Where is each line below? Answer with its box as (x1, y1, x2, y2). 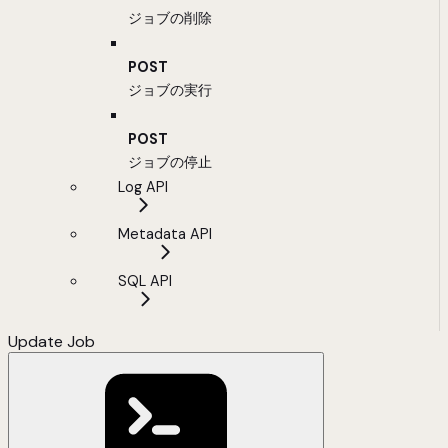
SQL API (118, 272, 172, 291)
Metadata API (118, 225, 212, 244)
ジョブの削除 (128, 9, 212, 28)
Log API (118, 178, 168, 197)
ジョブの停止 (128, 153, 212, 172)
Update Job (8, 331, 95, 353)
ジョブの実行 (128, 81, 212, 100)
